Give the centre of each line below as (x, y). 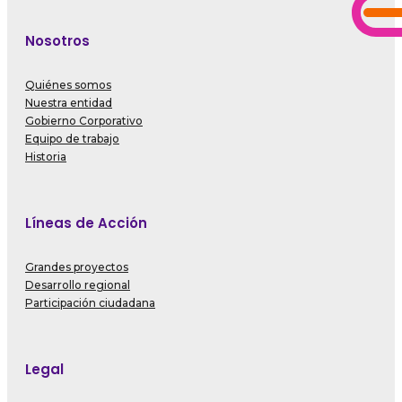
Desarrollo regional (78, 285)
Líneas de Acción (86, 223)
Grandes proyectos (77, 267)
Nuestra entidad (69, 103)
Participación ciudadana (90, 303)
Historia (46, 157)
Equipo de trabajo (72, 139)
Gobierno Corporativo (84, 121)
